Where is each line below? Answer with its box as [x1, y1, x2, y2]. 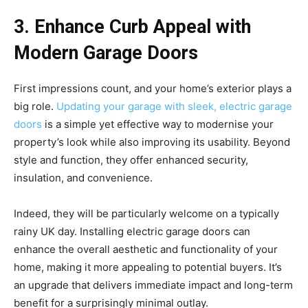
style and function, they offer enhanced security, [14, 153, 248, 167]
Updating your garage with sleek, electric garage [56, 100, 292, 113]
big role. [14, 100, 56, 113]
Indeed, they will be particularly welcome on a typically [14, 207, 279, 221]
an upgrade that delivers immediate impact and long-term [14, 278, 293, 292]
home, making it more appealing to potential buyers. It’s [14, 261, 282, 274]
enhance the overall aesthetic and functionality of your [14, 243, 278, 256]
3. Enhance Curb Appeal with [14, 16, 251, 38]
